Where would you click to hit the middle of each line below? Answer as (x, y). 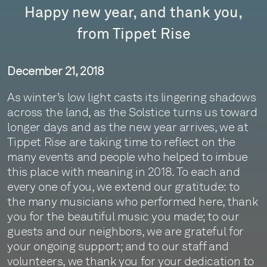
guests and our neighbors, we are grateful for (125, 232)
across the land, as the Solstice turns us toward (132, 112)
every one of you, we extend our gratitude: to (123, 187)
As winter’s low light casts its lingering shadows (132, 97)
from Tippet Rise (133, 35)
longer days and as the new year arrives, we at (128, 127)
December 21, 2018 (56, 71)
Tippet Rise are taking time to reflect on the (121, 142)
